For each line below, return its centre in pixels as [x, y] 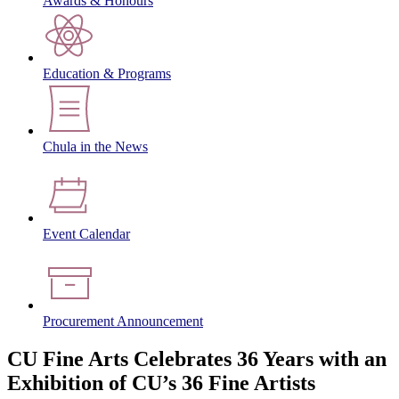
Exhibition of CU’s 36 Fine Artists [161, 383]
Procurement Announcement [123, 322]
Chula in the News [95, 147]
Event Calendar [86, 234]
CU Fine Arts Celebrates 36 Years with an [197, 358]
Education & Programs [107, 74]
